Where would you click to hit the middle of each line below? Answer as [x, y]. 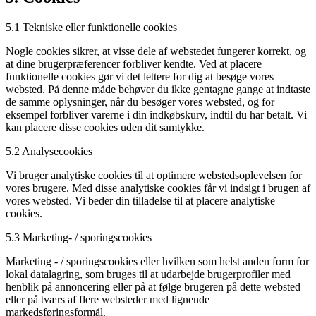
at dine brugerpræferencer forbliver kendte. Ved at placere [134, 63]
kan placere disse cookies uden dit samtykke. [105, 127]
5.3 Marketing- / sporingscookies [79, 237]
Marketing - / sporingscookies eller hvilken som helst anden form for [157, 261]
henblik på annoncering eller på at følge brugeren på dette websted [153, 286]
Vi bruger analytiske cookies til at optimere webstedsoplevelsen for [154, 175]
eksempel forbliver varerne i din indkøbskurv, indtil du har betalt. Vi [156, 114]
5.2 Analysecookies [49, 151]
